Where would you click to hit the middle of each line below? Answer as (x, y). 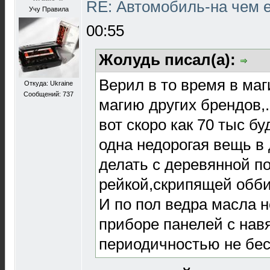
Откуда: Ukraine (49, 83)
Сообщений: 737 (49, 94)
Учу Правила (49, 9)
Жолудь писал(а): (169, 60)
